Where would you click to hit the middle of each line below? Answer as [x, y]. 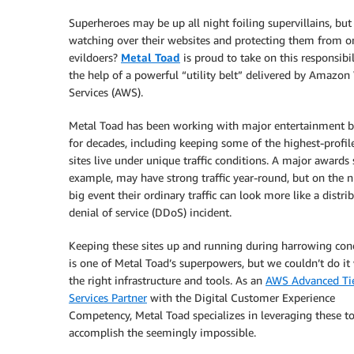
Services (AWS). [106, 92]
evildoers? [95, 57]
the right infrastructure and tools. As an [167, 280]
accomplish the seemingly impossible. [162, 332]
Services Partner [108, 298]
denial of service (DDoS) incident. [150, 212]
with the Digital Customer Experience [241, 298]
